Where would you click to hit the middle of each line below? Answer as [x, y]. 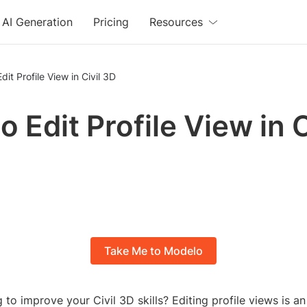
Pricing [111, 22]
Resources [176, 22]
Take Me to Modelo [153, 251]
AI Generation [38, 22]
